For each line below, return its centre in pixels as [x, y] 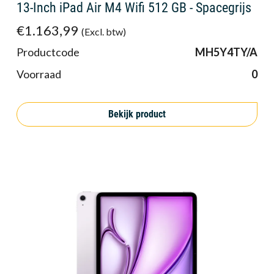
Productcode [48, 52]
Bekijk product [137, 114]
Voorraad [39, 74]
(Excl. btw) [103, 32]
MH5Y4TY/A [226, 52]
